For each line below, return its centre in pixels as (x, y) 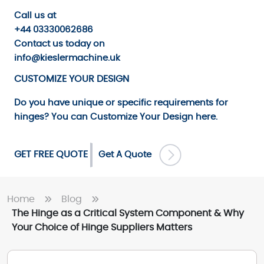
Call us (29, 16)
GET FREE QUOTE (51, 155)
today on (84, 44)
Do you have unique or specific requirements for (121, 103)
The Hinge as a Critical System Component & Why (128, 214)
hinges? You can (52, 117)
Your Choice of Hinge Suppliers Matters (102, 228)
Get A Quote (128, 155)
